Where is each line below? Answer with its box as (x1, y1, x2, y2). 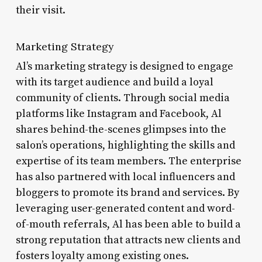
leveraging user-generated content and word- (15, 201, 235, 215)
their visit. (15, 3, 65, 17)
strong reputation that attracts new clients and (15, 233, 240, 247)
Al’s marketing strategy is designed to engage (15, 59, 233, 73)
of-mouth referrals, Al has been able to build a (15, 217, 241, 231)
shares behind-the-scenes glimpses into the (15, 122, 226, 136)
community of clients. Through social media (15, 91, 230, 105)
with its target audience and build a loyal (15, 75, 213, 89)
